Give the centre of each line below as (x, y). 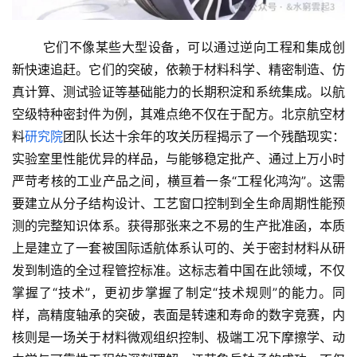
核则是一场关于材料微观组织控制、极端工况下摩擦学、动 (178, 337)
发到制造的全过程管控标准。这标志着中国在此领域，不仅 (178, 270)
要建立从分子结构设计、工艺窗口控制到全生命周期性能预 (178, 203)
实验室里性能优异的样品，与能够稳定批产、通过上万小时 (178, 158)
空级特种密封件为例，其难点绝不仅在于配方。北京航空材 (178, 114)
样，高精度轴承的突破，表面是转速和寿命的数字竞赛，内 (178, 314)
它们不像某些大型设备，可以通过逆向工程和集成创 (178, 47)
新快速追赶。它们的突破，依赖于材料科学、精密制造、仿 (178, 69)
